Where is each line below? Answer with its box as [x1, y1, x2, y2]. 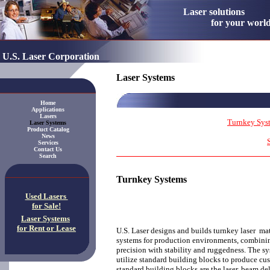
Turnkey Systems [116, 174, 187, 184]
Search [39, 152, 57, 159]
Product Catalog [27, 126, 69, 133]
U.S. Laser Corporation [2, 51, 99, 61]
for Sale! [32, 201, 61, 210]
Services [37, 139, 58, 146]
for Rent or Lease [17, 224, 76, 233]
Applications [31, 106, 64, 113]
